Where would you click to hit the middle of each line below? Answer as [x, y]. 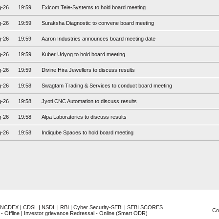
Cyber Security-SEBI [98, 207]
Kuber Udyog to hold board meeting [83, 54]
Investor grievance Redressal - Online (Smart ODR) [86, 213]
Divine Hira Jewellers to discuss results [88, 70]
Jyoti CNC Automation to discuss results [89, 101]
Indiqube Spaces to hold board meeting [88, 132]
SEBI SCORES [145, 207]
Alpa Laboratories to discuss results [84, 117]
